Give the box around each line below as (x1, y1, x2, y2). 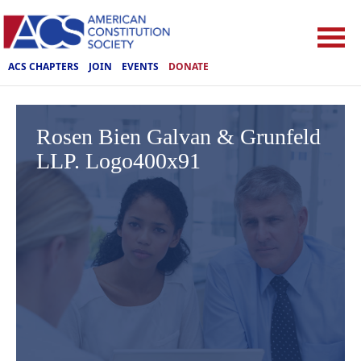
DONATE (168, 59, 209, 73)
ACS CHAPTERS (8, 59, 79, 73)
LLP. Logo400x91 (36, 148, 201, 173)
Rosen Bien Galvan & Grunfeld (36, 124, 321, 149)
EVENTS (122, 59, 159, 73)
